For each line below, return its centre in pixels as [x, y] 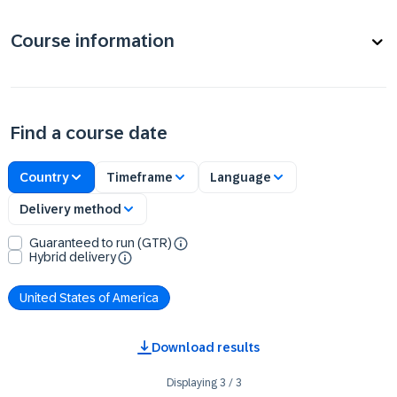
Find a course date [89, 133]
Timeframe [140, 177]
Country [44, 177]
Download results [206, 347]
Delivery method [70, 209]
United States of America [89, 297]
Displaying [191, 383]
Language [241, 177]
